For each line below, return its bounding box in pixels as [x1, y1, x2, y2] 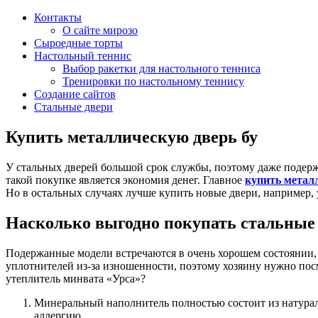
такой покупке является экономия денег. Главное [6, 173, 245, 186]
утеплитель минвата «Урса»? [6, 272, 146, 285]
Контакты [34, 11, 82, 23]
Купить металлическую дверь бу [6, 127, 258, 146]
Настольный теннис [34, 50, 131, 62]
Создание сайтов [34, 88, 116, 100]
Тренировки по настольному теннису [62, 75, 244, 87]
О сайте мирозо [62, 24, 138, 36]
